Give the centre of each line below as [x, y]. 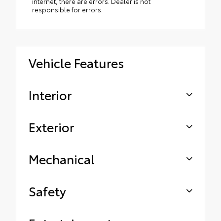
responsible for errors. [67, 10]
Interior [50, 95]
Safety [47, 191]
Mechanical [62, 159]
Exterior [51, 127]
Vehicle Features [76, 63]
